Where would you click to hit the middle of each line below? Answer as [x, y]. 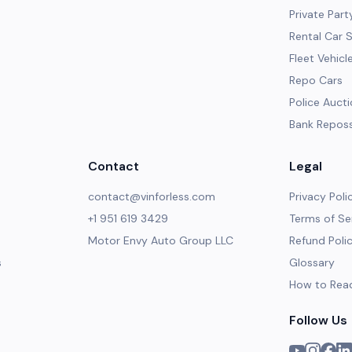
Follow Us [318, 320]
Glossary [312, 262]
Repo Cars [316, 80]
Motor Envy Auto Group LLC [161, 240]
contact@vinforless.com [152, 196]
